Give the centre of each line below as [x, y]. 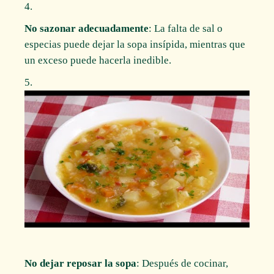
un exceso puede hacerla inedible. [98, 60]
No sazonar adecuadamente [87, 28]
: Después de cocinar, [183, 263]
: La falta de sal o [186, 28]
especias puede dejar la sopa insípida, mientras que [135, 44]
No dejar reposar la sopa [81, 263]
